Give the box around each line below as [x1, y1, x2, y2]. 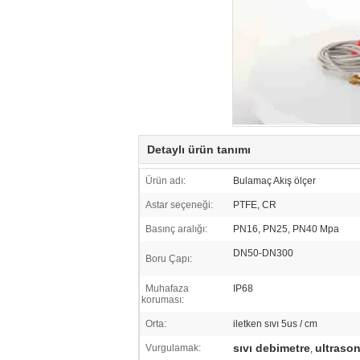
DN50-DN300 [233, 247, 293, 259]
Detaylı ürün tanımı [147, 143, 251, 156]
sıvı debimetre [233, 342, 310, 354]
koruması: [141, 294, 184, 305]
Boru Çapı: [145, 253, 192, 264]
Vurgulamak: [145, 342, 201, 354]
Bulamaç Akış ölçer [233, 175, 316, 186]
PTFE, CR [233, 199, 276, 211]
